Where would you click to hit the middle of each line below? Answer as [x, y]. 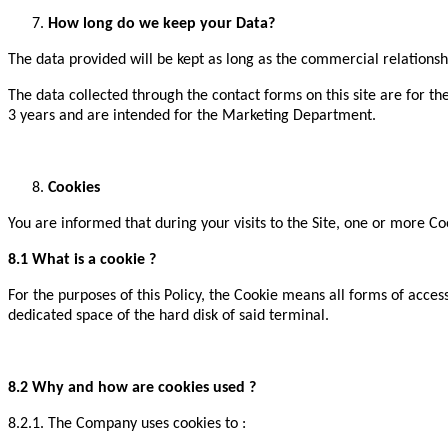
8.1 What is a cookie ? [82, 260]
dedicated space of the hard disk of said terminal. [168, 316]
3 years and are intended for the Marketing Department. [192, 116]
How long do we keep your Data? [161, 24]
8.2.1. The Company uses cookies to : [127, 424]
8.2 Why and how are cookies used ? [132, 388]
